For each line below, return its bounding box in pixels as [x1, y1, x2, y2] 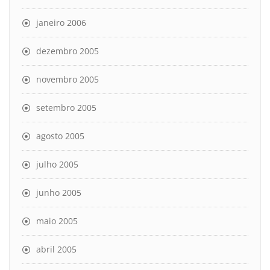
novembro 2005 [36, 74, 99, 85]
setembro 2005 [36, 102, 96, 113]
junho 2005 [36, 187, 81, 198]
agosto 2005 [36, 130, 84, 142]
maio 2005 [36, 215, 78, 227]
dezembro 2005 [36, 45, 99, 57]
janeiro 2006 [36, 17, 86, 28]
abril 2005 [36, 243, 77, 255]
